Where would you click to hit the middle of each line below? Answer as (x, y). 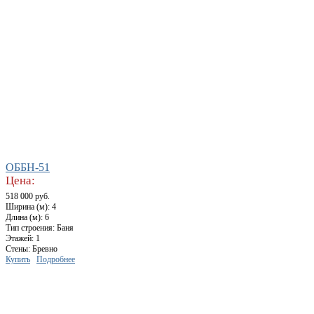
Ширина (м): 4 (31, 207)
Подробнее (56, 260)
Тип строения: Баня (40, 228)
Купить (18, 260)
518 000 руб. (28, 197)
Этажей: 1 (23, 239)
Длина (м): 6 (27, 218)
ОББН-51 (28, 168)
